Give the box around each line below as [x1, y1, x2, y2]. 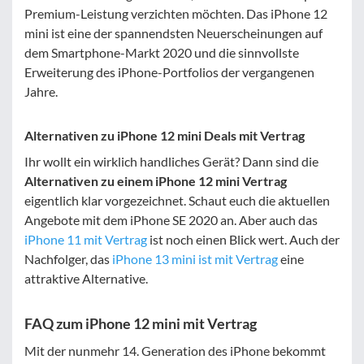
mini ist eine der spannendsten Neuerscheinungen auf [24, 24, 323, 41]
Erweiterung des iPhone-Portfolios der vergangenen [24, 63, 314, 80]
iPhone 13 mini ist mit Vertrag [112, 250, 278, 266]
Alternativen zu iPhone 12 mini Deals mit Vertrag [24, 127, 305, 143]
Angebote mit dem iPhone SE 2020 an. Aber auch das [24, 211, 318, 227]
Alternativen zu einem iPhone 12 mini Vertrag [24, 172, 287, 188]
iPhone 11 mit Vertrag [24, 231, 147, 247]
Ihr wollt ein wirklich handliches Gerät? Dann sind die [24, 153, 318, 169]
